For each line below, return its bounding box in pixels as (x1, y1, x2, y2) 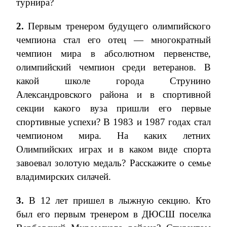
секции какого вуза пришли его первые (16, 103, 211, 113)
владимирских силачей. (16, 171, 111, 182)
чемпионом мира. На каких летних (16, 130, 211, 141)
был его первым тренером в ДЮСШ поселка (16, 209, 211, 219)
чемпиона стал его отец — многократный (16, 34, 211, 45)
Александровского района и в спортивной (16, 89, 211, 100)
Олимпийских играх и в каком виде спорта (16, 144, 211, 155)
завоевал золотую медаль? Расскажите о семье (16, 158, 211, 168)
